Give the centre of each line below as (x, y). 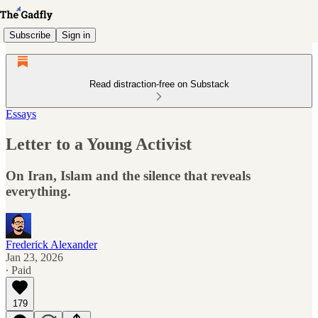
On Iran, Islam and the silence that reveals (128, 175)
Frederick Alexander (51, 244)
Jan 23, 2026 (34, 257)
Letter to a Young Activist (99, 144)
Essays (21, 114)
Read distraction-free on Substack (159, 84)
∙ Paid (18, 270)
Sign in (76, 35)
